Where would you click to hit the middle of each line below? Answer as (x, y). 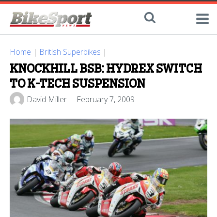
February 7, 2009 (106, 99)
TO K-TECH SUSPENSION (77, 84)
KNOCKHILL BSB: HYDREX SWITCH (106, 69)
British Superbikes (70, 52)
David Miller (47, 99)
